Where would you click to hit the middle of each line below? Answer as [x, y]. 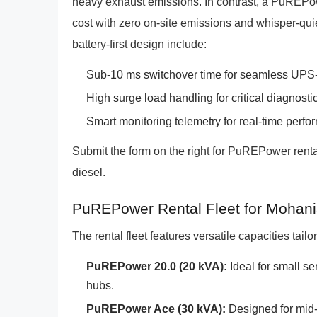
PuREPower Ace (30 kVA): [156, 309]
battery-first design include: [139, 44]
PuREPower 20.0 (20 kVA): [157, 266]
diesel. [89, 172]
